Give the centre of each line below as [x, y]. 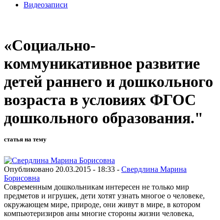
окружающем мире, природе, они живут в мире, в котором [102, 204]
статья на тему [25, 139]
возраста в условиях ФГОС [100, 100]
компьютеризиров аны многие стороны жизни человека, [99, 213]
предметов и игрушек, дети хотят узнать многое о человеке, [104, 195]
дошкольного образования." [104, 118]
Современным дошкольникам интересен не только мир [96, 187]
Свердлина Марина [154, 169]
